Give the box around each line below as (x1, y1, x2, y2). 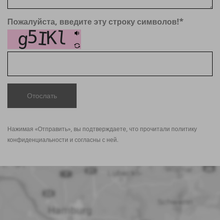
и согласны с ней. (68, 136, 118, 144)
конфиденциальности (7, 136, 68, 144)
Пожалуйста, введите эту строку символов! (7, 16, 179, 27)
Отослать (27, 91, 57, 101)
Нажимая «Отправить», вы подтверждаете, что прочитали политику (7, 125, 197, 134)
